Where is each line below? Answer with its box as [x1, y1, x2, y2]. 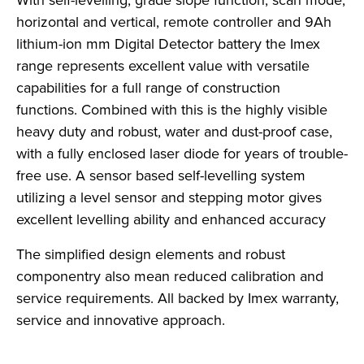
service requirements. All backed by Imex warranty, [16, 288, 339, 309]
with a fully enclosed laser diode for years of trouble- [16, 143, 348, 164]
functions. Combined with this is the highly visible [16, 99, 327, 120]
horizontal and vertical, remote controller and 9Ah [16, 11, 331, 32]
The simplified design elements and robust [16, 244, 285, 265]
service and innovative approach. [16, 310, 225, 331]
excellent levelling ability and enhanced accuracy [16, 209, 326, 230]
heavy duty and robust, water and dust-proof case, [16, 121, 332, 142]
